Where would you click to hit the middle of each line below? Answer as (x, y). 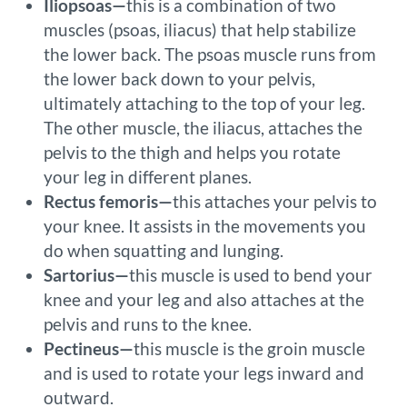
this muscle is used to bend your (251, 275)
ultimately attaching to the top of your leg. (204, 104)
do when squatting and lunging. (164, 251)
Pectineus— (89, 349)
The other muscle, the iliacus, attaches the (203, 128)
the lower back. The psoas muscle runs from (210, 55)
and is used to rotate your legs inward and (204, 373)
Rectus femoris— (108, 202)
